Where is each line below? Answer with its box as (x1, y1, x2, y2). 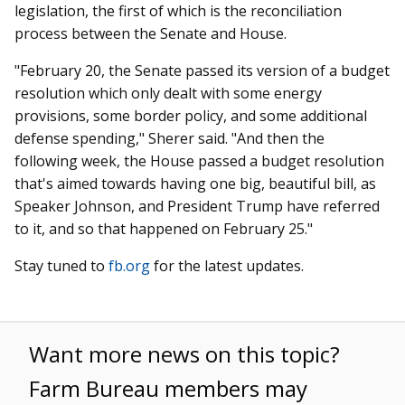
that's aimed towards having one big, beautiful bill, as (14, 173, 376, 193)
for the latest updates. (150, 255, 304, 276)
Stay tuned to (14, 255, 108, 276)
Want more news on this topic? (29, 338, 340, 369)
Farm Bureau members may (29, 372, 307, 403)
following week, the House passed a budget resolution (14, 150, 384, 171)
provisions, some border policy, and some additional (14, 105, 367, 126)
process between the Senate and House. (14, 23, 287, 43)
